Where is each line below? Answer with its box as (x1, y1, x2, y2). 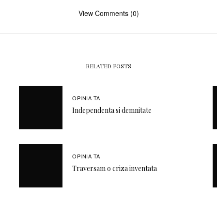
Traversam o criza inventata (72, 164, 157, 173)
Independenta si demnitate (72, 106, 152, 115)
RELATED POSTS (86, 62, 131, 70)
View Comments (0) (78, 8, 139, 18)
